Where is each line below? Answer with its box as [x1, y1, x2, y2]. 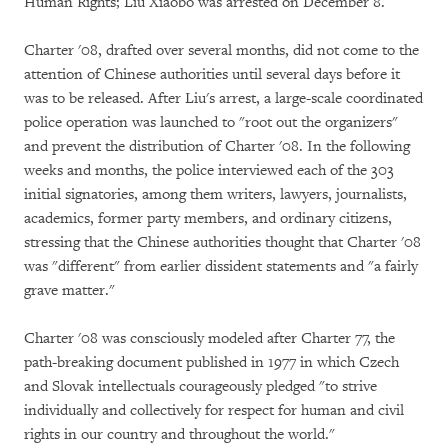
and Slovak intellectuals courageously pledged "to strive [24, 377, 377, 396]
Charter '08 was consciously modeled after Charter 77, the [24, 329, 395, 348]
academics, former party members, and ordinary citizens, [24, 209, 392, 228]
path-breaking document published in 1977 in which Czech [24, 353, 399, 372]
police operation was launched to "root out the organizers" [24, 113, 398, 132]
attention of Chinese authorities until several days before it [24, 65, 400, 84]
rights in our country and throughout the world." [24, 425, 335, 444]
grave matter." [24, 281, 115, 300]
